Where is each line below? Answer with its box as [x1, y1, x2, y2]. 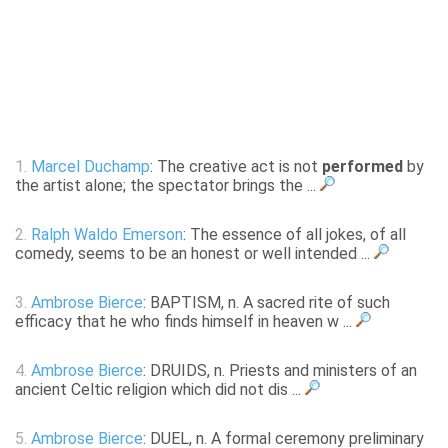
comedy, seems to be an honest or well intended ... [15, 244, 374, 264]
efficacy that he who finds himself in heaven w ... [15, 312, 356, 332]
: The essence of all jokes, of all [183, 225, 406, 245]
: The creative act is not [150, 157, 322, 177]
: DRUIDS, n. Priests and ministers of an [143, 361, 417, 381]
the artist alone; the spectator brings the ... [15, 176, 320, 196]
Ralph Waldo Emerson [31, 225, 183, 245]
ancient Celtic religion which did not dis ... [15, 380, 305, 400]
